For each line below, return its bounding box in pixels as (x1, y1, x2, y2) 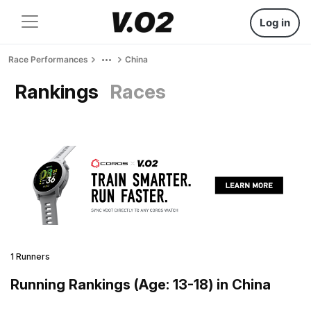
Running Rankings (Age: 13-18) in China (10, 276, 271, 293)
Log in (260, 16, 290, 29)
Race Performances (8, 54, 88, 65)
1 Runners (10, 251, 50, 262)
